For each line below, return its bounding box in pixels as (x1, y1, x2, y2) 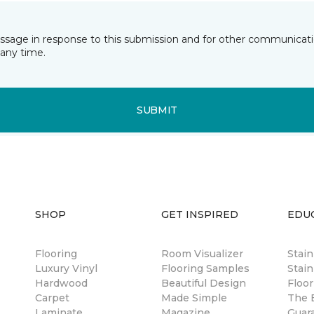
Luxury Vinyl (35, 262, 97, 275)
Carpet (35, 292, 69, 304)
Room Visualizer (161, 247, 243, 260)
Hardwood (35, 277, 88, 289)
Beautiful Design (161, 277, 246, 289)
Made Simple (161, 292, 227, 304)
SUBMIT (136, 103, 178, 116)
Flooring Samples (161, 262, 250, 275)
